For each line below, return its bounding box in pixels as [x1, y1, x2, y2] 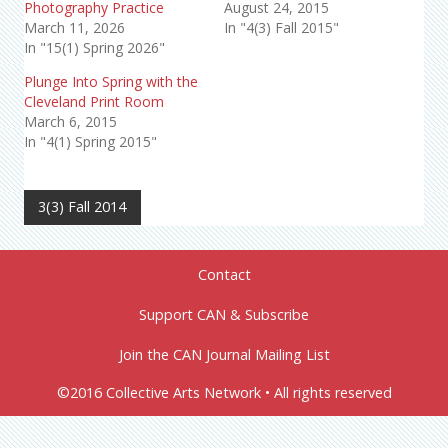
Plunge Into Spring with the [24, 71, 198, 91]
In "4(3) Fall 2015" [224, 17, 339, 37]
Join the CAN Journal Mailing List [118, 345, 330, 365]
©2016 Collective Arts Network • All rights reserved [56, 383, 392, 403]
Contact [197, 265, 251, 285]
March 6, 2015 [24, 111, 117, 131]
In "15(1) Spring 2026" [24, 37, 165, 57]
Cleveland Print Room [24, 91, 164, 111]
